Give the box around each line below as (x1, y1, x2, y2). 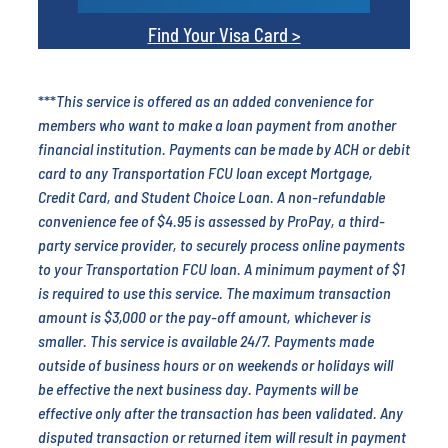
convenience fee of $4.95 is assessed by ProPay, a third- (38, 210, 385, 230)
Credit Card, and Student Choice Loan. (38, 186, 274, 206)
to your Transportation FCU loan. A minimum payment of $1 (38, 258, 405, 278)
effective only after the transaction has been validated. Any (38, 402, 403, 422)
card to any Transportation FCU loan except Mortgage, (38, 162, 373, 182)
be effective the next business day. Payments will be (38, 378, 358, 398)
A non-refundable (277, 186, 385, 206)
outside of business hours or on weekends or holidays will (38, 354, 393, 374)
